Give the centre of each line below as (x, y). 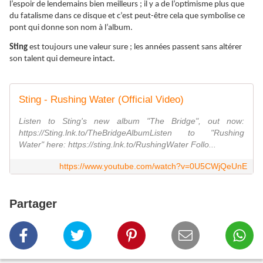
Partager (33, 204)
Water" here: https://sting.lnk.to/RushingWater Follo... (117, 145)
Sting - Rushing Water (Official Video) (101, 100)
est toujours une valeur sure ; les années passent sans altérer (135, 48)
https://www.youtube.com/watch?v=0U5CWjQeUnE (153, 166)
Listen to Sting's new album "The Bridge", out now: (131, 121)
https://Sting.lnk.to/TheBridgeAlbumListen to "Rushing (131, 133)
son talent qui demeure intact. (62, 59)
